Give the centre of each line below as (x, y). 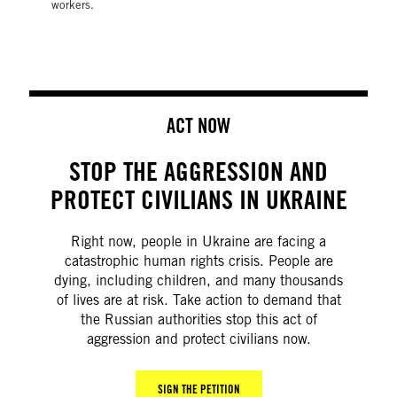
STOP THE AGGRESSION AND (198, 171)
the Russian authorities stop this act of (198, 319)
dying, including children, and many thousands (198, 280)
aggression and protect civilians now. (198, 339)
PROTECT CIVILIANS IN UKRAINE (198, 200)
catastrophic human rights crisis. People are (198, 261)
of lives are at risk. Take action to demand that (198, 300)
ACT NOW (198, 125)
